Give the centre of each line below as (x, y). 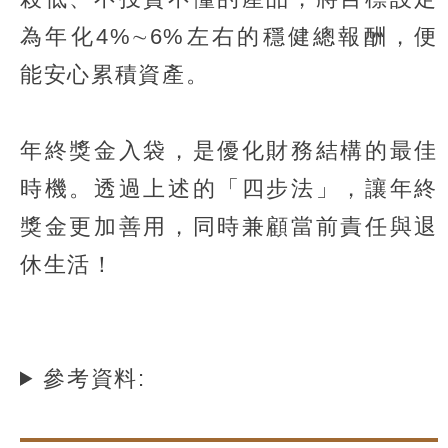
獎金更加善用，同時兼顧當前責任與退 (229, 226)
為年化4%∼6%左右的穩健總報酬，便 (229, 36)
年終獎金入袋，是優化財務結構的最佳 (229, 150)
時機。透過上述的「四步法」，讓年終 (229, 188)
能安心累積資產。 (115, 74)
